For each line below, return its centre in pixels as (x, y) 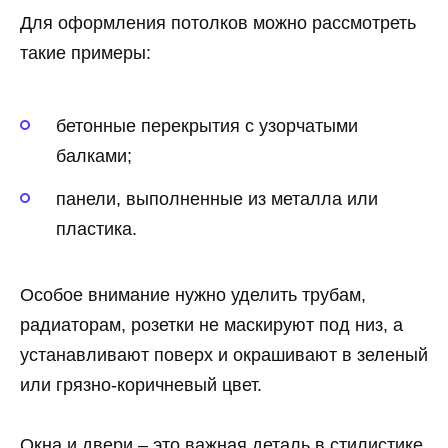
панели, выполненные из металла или (217, 198)
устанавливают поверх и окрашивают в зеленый (224, 354)
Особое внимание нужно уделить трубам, (193, 294)
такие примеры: (85, 52)
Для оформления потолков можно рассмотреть (218, 22)
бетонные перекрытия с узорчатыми (207, 126)
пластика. (96, 228)
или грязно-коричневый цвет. (141, 384)
